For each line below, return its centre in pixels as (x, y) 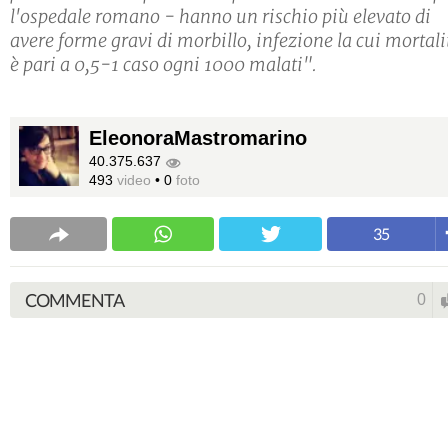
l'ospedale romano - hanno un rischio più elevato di (220, 17)
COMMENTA (74, 300)
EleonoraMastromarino (198, 138)
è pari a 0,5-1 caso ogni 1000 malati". (163, 65)
